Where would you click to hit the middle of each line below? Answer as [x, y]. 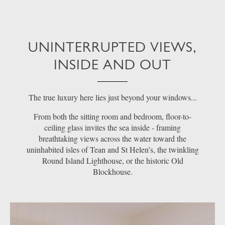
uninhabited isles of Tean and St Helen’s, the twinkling [113, 149]
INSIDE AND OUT [113, 64]
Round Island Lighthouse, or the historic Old [113, 160]
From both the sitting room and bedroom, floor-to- [113, 116]
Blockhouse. [113, 171]
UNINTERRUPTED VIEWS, [113, 47]
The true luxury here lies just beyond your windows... [113, 97]
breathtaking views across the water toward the [113, 138]
